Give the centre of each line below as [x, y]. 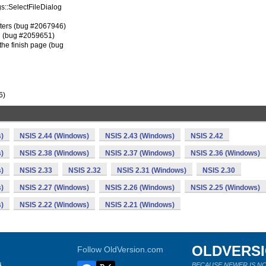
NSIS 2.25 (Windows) [225, 188]
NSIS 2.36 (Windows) [225, 153]
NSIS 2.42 [207, 136]
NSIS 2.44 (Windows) [54, 136]
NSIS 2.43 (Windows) [140, 136]
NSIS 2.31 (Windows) [152, 170]
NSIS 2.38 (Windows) [54, 153]
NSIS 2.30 [219, 170]
